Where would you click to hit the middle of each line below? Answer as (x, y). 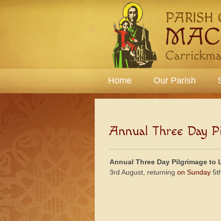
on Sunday (195, 172)
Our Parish (175, 80)
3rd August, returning (143, 172)
